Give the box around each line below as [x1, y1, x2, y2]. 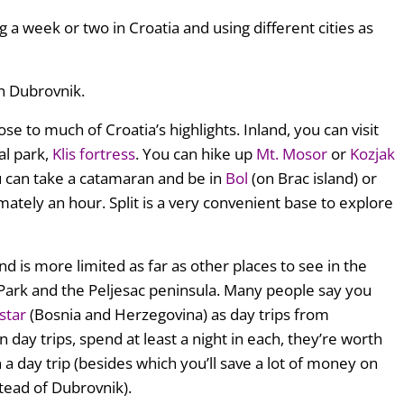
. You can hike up [134, 142, 256, 164]
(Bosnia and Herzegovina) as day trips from [25, 303, 329, 325]
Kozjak [349, 142, 395, 164]
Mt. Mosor [255, 142, 327, 164]
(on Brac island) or [247, 167, 377, 188]
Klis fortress [51, 142, 135, 164]
